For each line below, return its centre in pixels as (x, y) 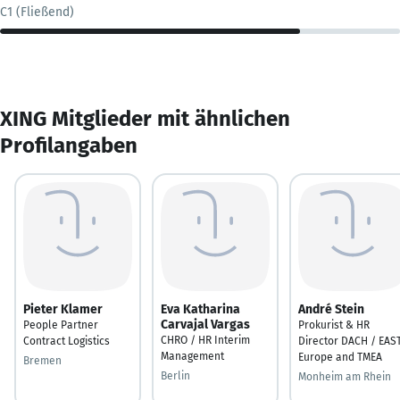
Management (192, 356)
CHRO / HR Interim (205, 340)
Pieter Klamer (63, 309)
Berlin (175, 375)
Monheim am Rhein (345, 376)
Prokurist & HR (334, 325)
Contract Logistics (67, 341)
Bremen (42, 360)
